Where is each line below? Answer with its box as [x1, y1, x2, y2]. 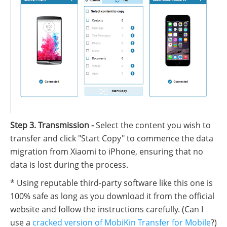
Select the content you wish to [94, 120, 211, 131]
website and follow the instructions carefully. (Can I [10, 204, 203, 215]
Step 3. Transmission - [10, 120, 94, 131]
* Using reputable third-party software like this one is [10, 177, 213, 189]
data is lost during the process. [10, 159, 128, 171]
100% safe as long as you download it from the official [10, 191, 214, 202]
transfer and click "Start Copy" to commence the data [10, 133, 213, 144]
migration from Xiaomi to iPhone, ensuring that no [10, 146, 203, 158]
